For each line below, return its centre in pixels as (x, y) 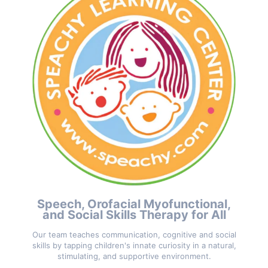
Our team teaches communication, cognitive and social (134, 235)
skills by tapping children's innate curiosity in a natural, (134, 246)
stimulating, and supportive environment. (134, 256)
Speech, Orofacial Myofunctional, (134, 204)
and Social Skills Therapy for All (134, 215)
